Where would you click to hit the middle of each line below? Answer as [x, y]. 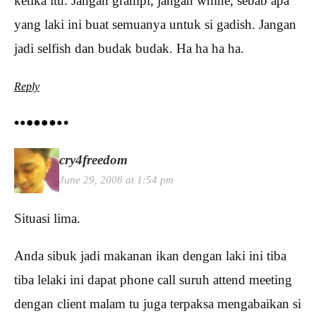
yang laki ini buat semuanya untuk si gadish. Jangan [155, 25]
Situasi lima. [47, 218]
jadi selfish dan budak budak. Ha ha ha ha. [129, 49]
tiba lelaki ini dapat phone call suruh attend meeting [153, 279]
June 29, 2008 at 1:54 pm [116, 179]
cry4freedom [93, 159]
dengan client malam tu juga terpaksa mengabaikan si [158, 303]
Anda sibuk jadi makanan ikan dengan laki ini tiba [150, 255]
